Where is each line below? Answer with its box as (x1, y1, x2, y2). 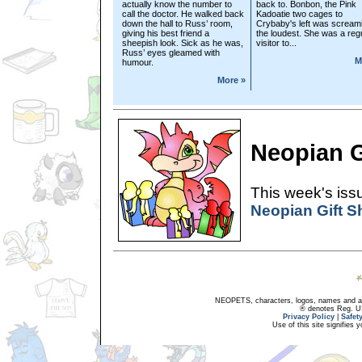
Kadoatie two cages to (256, 8, 343, 19)
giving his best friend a (122, 27, 209, 38)
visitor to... (256, 37, 297, 48)
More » (217, 75, 246, 86)
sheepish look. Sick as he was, (122, 37, 243, 48)
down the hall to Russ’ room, (122, 18, 233, 28)
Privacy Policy (283, 312, 335, 321)
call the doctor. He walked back (122, 8, 244, 19)
